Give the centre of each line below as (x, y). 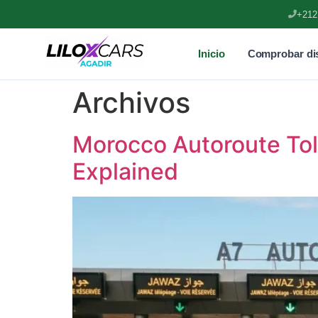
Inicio (212, 54)
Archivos (131, 103)
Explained (125, 171)
